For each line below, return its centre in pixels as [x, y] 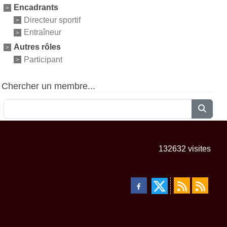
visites [198, 148]
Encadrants [36, 7]
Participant [43, 59]
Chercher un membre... [48, 86]
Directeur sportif [52, 20]
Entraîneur [42, 32]
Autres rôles [37, 47]
